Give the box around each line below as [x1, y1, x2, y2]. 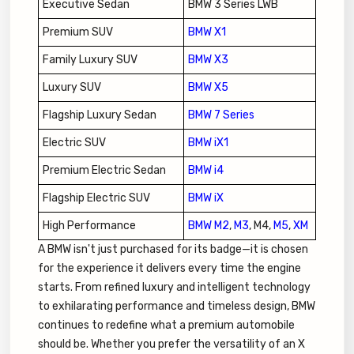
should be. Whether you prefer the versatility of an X [38, 337, 305, 352]
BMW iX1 [188, 136, 228, 150]
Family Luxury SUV [43, 53, 137, 67]
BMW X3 [188, 53, 228, 67]
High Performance [43, 219, 136, 233]
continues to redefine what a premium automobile [38, 318, 295, 333]
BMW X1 [188, 25, 226, 40]
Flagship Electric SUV [43, 191, 150, 205]
